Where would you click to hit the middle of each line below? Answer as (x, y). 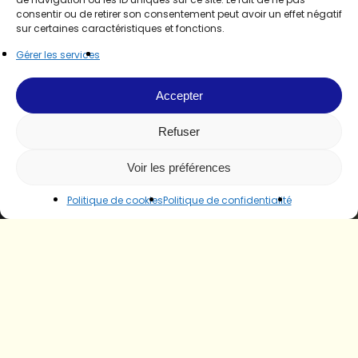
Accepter (179, 95)
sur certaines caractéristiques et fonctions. (120, 28)
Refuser (179, 131)
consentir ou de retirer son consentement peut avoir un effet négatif (179, 14)
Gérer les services (58, 55)
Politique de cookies (115, 200)
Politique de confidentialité (227, 200)
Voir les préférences (179, 167)
